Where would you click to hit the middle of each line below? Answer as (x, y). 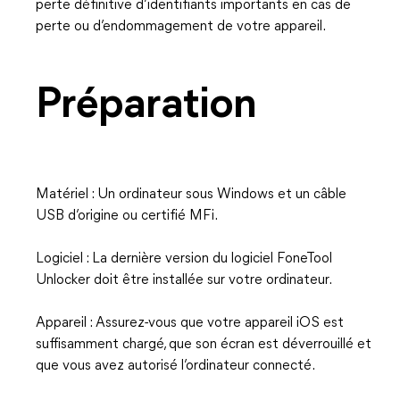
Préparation (146, 106)
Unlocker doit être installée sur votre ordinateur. (184, 280)
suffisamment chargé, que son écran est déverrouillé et (204, 345)
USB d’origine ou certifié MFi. (127, 216)
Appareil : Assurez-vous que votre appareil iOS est (190, 323)
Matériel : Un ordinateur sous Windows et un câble (191, 195)
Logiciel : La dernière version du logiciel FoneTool (184, 259)
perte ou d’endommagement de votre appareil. (181, 27)
